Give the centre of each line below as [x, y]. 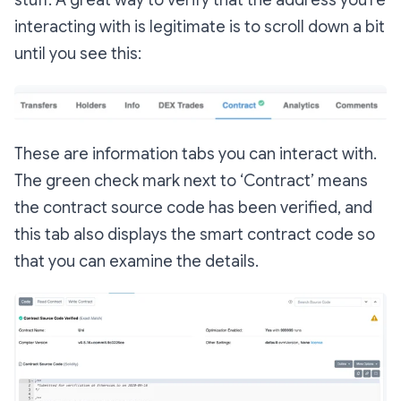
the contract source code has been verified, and [193, 207]
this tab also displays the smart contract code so [195, 234]
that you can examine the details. [137, 261]
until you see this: [78, 53]
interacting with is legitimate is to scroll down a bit [200, 26]
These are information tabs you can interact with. [196, 154]
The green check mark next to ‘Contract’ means [191, 180]
